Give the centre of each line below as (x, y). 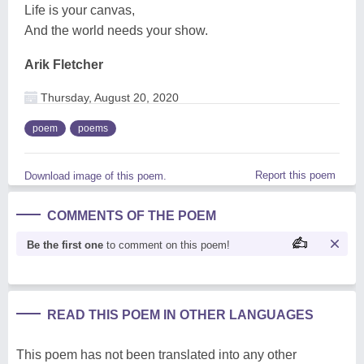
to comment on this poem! (167, 245)
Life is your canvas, (80, 10)
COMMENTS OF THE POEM (132, 215)
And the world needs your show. (116, 30)
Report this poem (295, 175)
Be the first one (65, 245)
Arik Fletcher (64, 64)
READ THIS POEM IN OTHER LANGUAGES (180, 314)
